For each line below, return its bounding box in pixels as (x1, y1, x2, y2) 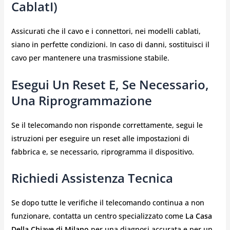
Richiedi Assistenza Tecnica (11, 169, 173, 187)
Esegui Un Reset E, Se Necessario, (11, 75, 209, 93)
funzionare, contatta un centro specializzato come (11, 211, 185, 221)
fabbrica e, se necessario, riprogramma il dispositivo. (11, 146, 194, 157)
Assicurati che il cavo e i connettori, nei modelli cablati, (11, 26, 201, 36)
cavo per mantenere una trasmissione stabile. (11, 53, 169, 63)
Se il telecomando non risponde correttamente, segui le (11, 120, 203, 130)
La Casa (185, 211, 212, 221)
